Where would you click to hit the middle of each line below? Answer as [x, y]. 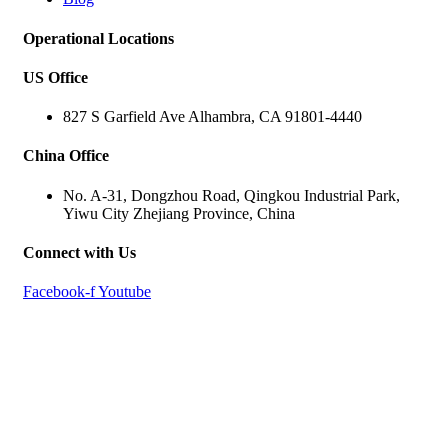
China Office [66, 156]
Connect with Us [79, 252]
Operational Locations [98, 38]
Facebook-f [59, 292]
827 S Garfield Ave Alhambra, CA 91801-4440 [212, 117]
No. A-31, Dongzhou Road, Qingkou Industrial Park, [231, 195]
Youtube [124, 292]
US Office [55, 77]
